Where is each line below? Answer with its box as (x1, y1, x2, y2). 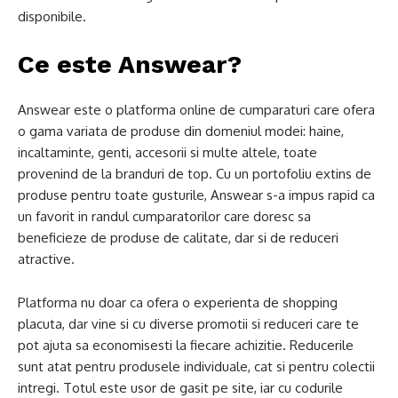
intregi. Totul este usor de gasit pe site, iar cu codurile (18, 379, 343, 396)
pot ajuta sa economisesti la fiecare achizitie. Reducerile (18, 337, 354, 354)
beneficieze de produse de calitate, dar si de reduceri (18, 229, 338, 246)
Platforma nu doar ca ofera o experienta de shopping (18, 294, 338, 311)
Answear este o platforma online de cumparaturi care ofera (18, 101, 375, 118)
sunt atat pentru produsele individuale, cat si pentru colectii (18, 358, 375, 375)
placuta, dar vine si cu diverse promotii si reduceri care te (18, 315, 359, 332)
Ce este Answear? (18, 50, 242, 79)
